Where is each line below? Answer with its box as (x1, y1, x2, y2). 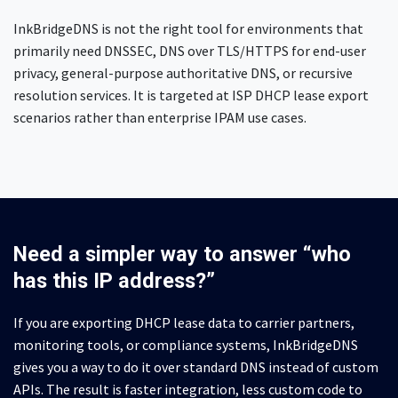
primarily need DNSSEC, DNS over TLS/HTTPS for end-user (13, 42, 366, 60)
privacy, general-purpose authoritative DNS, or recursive (13, 64, 353, 83)
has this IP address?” (13, 268, 215, 294)
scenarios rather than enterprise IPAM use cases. (13, 108, 306, 127)
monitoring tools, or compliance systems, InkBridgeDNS (13, 336, 358, 354)
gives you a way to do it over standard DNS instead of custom (13, 358, 378, 377)
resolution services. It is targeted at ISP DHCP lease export (13, 86, 369, 105)
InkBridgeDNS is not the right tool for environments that (13, 20, 363, 38)
